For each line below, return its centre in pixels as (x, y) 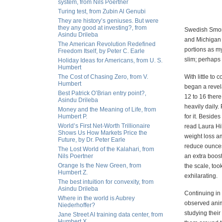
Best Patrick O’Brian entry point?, (102, 93)
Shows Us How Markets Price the (103, 133)
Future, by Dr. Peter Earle (92, 140)
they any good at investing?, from (102, 28)
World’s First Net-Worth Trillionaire (104, 126)
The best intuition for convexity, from (106, 182)
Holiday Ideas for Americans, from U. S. (110, 60)
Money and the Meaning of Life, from (107, 110)
